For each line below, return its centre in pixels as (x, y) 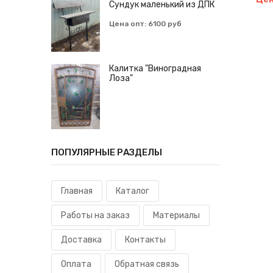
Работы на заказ (95, 215)
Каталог (133, 191)
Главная (77, 191)
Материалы (176, 215)
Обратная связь (147, 264)
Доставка (81, 239)
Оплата (76, 264)
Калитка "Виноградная (155, 69)
